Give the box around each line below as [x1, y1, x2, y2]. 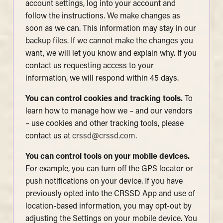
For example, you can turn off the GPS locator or [25, 165, 193, 173]
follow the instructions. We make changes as [25, 12, 180, 20]
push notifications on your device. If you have [25, 177, 183, 186]
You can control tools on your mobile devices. [25, 152, 190, 161]
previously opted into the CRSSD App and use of [25, 190, 195, 198]
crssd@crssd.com [72, 132, 135, 140]
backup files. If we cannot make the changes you [25, 37, 193, 45]
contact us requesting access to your [25, 62, 154, 70]
